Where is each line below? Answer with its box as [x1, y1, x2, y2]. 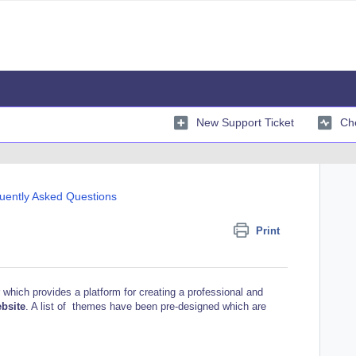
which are [222, 300, 266, 312]
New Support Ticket [196, 115, 294, 129]
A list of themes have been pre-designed [31, 300, 222, 312]
